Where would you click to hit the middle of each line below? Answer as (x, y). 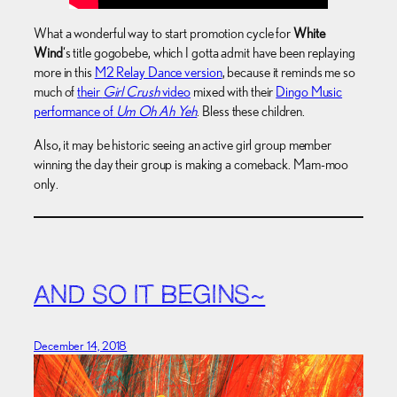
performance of (75, 111)
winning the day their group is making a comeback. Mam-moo (191, 164)
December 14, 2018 (81, 346)
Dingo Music (309, 91)
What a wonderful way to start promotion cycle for (163, 33)
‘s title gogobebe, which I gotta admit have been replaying (209, 52)
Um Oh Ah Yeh (156, 111)
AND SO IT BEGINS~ (150, 297)
